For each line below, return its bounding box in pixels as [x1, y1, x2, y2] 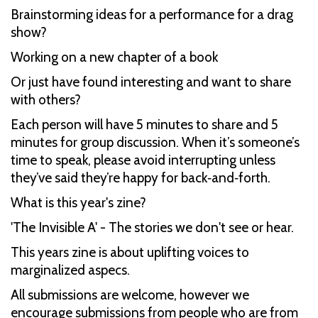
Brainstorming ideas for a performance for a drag [11, 6, 293, 23]
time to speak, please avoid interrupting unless [11, 151, 275, 168]
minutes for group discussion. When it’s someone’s [11, 133, 300, 150]
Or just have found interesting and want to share [11, 73, 291, 90]
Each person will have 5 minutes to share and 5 [11, 116, 278, 133]
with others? [11, 91, 87, 108]
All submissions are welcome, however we [11, 286, 249, 303]
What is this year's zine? [11, 194, 146, 211]
